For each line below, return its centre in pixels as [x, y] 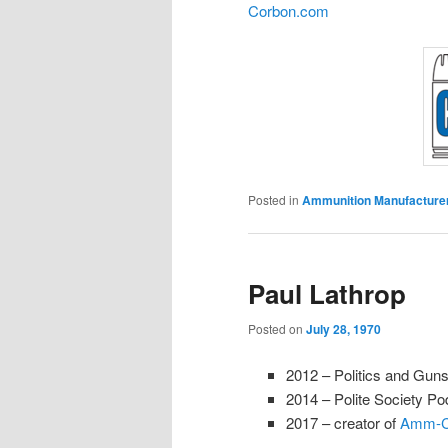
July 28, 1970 [343, 329]
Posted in [273, 199]
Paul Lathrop [327, 293]
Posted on [277, 329]
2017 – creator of [342, 422]
